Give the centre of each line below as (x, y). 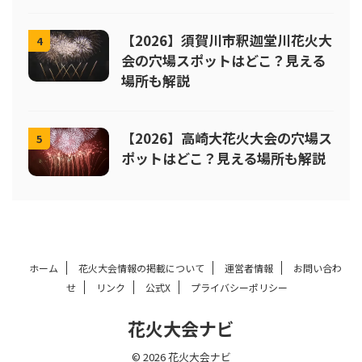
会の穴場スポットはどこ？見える (223, 60)
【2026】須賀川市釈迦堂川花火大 (227, 40)
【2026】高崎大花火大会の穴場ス (227, 137)
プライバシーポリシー (239, 288)
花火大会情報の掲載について (141, 268)
